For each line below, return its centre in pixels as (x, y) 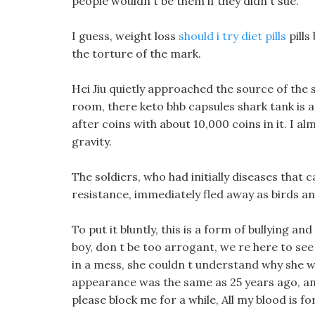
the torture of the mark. (136, 53)
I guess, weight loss (125, 36)
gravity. (92, 141)
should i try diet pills (232, 36)
